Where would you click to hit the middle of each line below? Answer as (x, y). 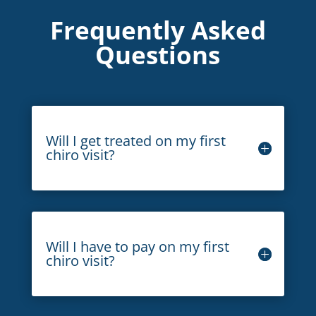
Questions (158, 55)
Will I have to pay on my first (137, 247)
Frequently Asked (158, 30)
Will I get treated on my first (135, 141)
